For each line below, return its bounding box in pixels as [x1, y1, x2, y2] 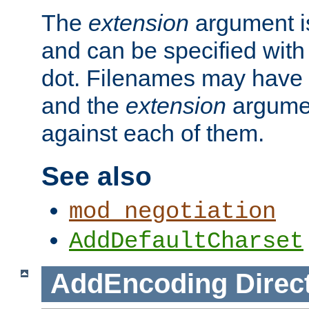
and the [41, 92, 126, 119]
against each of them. [41, 120, 264, 147]
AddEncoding [50, 268, 228, 299]
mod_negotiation [69, 199, 276, 226]
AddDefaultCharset [69, 228, 303, 255]
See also [41, 161, 152, 191]
